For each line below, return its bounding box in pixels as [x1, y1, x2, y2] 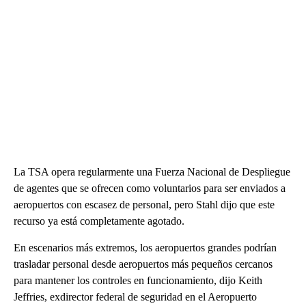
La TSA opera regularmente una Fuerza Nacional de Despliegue [14, 166, 290, 178]
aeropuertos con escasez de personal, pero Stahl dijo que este [14, 199, 275, 211]
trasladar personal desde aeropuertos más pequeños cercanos [14, 258, 273, 270]
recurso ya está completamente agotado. [14, 215, 184, 227]
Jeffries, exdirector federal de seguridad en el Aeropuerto [14, 291, 257, 303]
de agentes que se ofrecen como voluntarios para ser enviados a [14, 182, 286, 195]
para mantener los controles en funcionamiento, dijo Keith [14, 275, 262, 287]
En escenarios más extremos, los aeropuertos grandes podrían [14, 242, 277, 254]
